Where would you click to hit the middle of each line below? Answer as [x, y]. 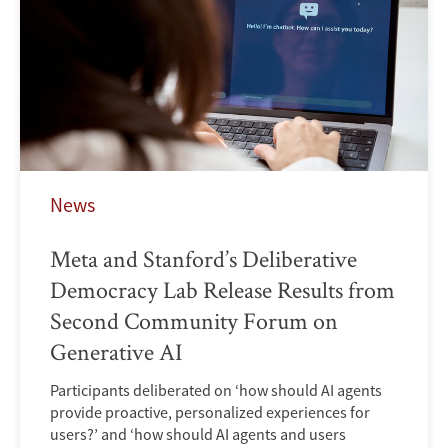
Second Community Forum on [194, 321]
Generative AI [116, 352]
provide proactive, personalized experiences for [210, 412]
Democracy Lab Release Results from [222, 290]
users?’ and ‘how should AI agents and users [198, 434]
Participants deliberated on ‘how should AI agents [216, 390]
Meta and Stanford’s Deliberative [203, 259]
